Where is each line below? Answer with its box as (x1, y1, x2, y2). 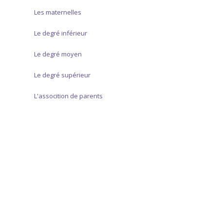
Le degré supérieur (34, 71, 91, 80)
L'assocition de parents (34, 91, 103, 101)
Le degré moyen (34, 50, 82, 59)
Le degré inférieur (34, 29, 87, 38)
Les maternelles (34, 8, 81, 17)
